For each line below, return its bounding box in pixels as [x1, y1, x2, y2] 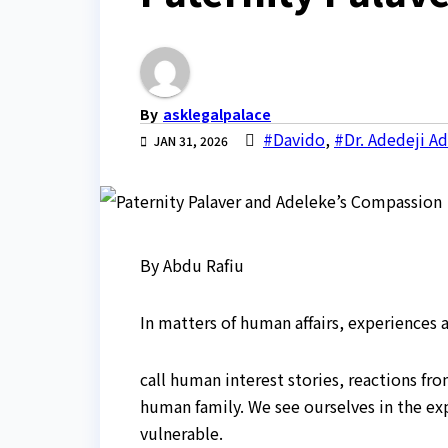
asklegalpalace [163, 104, 271, 125]
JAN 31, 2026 [151, 132, 231, 150]
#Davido [263, 127, 325, 152]
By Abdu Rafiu [140, 253, 244, 278]
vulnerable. [140, 421, 223, 446]
